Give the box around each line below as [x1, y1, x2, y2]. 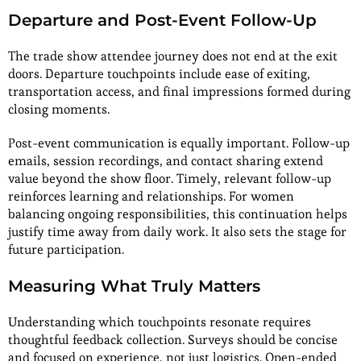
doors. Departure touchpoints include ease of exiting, [8, 65, 310, 83]
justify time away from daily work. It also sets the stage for [8, 223, 346, 241]
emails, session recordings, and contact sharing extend [8, 152, 323, 170]
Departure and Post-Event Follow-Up [8, 10, 322, 31]
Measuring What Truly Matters [8, 276, 265, 297]
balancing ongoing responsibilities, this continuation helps [8, 205, 347, 223]
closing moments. [8, 101, 113, 118]
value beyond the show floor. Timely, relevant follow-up [8, 170, 331, 188]
